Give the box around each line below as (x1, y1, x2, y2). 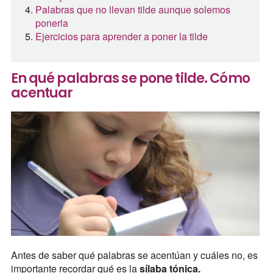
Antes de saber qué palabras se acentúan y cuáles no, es (10, 248, 258, 263)
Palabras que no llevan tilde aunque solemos (35, 2, 230, 16)
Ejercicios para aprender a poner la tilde (35, 29, 208, 43)
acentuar (10, 83, 73, 102)
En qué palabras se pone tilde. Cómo (10, 68, 250, 88)
